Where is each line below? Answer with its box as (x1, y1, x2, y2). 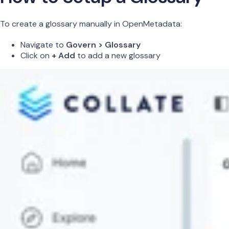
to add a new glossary (75, 50, 161, 61)
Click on (20, 50, 52, 61)
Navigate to (20, 39, 66, 50)
